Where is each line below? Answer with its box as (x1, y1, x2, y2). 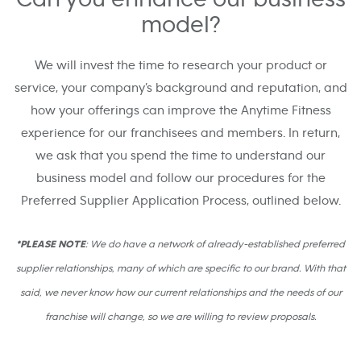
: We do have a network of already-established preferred (85, 239, 345, 250)
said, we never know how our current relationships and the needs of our (19, 288, 342, 298)
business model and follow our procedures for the (35, 172, 326, 185)
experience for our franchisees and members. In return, (21, 127, 340, 139)
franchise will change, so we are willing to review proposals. (44, 312, 317, 322)
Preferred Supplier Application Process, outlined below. (20, 194, 341, 207)
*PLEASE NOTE (16, 239, 85, 250)
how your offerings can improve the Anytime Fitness (30, 104, 331, 117)
